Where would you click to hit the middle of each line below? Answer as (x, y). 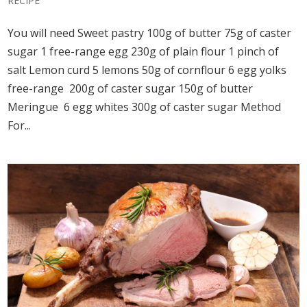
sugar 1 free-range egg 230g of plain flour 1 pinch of (144, 52)
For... (20, 126)
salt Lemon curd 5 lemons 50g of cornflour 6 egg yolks (147, 70)
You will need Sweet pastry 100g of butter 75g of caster (150, 33)
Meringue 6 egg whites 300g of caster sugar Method (145, 107)
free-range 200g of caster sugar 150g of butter (131, 89)
